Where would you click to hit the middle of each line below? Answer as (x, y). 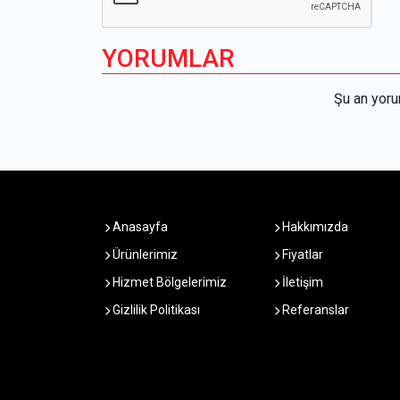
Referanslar (314, 310)
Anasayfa (139, 227)
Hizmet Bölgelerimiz (168, 283)
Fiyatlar (301, 255)
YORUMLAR (168, 59)
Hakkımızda (314, 227)
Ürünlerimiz (144, 255)
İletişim (301, 283)
